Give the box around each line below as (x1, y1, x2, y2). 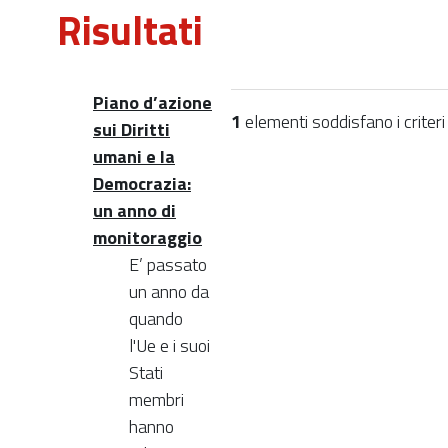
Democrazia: (93, 169, 191, 197)
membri (129, 385, 184, 413)
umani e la (93, 142, 175, 170)
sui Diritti (93, 115, 170, 143)
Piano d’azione (93, 88, 212, 116)
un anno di (93, 196, 176, 224)
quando (129, 304, 183, 332)
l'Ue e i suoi (129, 331, 210, 359)
